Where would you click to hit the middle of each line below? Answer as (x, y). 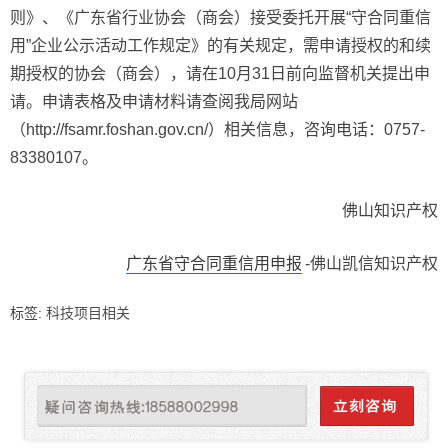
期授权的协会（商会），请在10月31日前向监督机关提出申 (220, 73)
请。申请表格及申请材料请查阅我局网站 (154, 101)
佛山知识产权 (390, 210)
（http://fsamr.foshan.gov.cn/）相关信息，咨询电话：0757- (217, 129)
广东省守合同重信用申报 (214, 263)
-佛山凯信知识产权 (371, 263)
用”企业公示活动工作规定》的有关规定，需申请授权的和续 (220, 45)
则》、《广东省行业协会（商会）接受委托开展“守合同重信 (220, 17)
